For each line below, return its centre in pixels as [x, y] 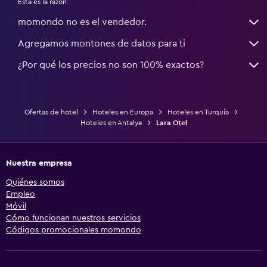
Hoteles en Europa [122, 112]
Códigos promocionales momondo [74, 230]
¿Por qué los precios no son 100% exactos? [111, 65]
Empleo [21, 194]
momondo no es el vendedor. [82, 22]
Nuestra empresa [39, 163]
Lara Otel [171, 122]
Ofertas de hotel [51, 112]
